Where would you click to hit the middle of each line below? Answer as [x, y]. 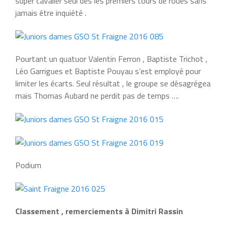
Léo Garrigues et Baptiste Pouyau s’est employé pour [108, 71]
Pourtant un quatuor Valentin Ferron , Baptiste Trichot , [111, 59]
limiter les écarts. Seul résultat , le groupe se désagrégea [113, 83]
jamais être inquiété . [51, 13]
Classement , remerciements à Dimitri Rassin [99, 211]
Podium [28, 165]
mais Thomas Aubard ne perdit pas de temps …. [97, 95]
